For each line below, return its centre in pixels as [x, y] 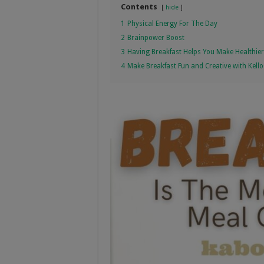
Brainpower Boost [156, 37]
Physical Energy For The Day [172, 23]
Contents [139, 6]
